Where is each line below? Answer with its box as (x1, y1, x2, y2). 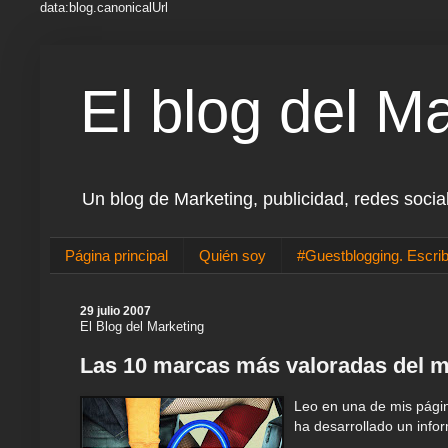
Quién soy (199, 247, 266, 265)
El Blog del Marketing (80, 319, 204, 335)
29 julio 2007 (80, 304, 151, 319)
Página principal (65, 247, 168, 265)
